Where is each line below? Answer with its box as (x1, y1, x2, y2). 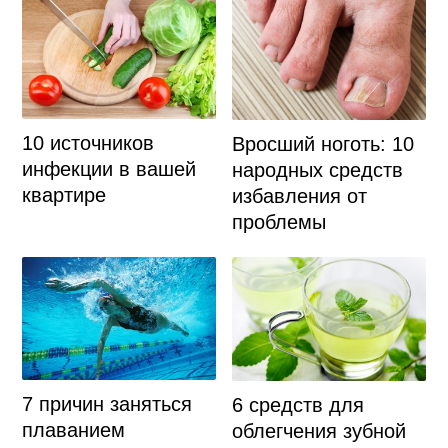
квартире (21, 184, 106, 207)
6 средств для (232, 393, 365, 416)
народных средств (232, 159, 404, 182)
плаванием (21, 419, 125, 441)
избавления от (232, 185, 368, 208)
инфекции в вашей (21, 158, 196, 181)
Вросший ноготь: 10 (232, 133, 415, 156)
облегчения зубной (232, 419, 407, 442)
